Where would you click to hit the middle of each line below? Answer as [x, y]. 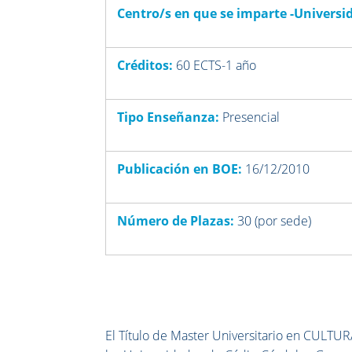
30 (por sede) [275, 221]
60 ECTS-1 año [216, 66]
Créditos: [145, 66]
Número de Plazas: [176, 221]
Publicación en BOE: [178, 169]
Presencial [251, 117]
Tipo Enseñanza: [169, 117]
